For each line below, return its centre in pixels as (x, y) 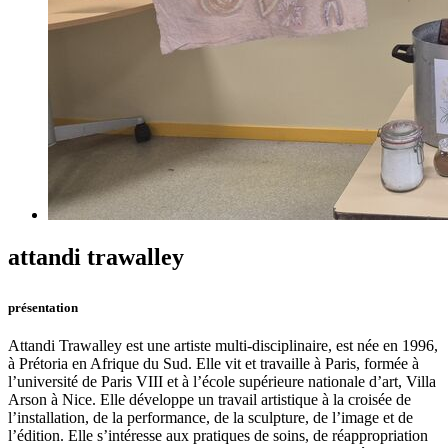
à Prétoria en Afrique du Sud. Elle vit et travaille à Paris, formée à (213, 364)
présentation (43, 307)
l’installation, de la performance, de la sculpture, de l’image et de (210, 418)
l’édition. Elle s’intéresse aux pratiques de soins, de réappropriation (218, 436)
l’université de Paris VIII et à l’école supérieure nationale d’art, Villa (222, 382)
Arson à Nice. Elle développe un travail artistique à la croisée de (209, 400)
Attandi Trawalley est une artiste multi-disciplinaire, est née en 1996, (223, 346)
